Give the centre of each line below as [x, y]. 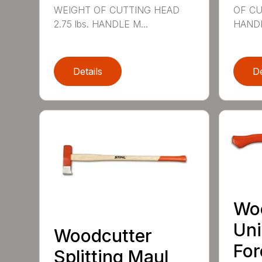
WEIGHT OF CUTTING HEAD [117, 10]
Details [88, 71]
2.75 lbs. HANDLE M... [101, 24]
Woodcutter [103, 236]
